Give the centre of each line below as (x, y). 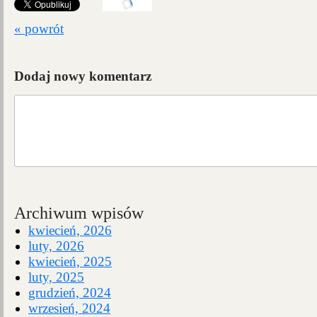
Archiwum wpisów (79, 213)
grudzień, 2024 (70, 293)
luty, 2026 (56, 246)
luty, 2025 (56, 277)
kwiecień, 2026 (70, 230)
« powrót (39, 29)
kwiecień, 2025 (70, 261)
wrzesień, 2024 (69, 308)
